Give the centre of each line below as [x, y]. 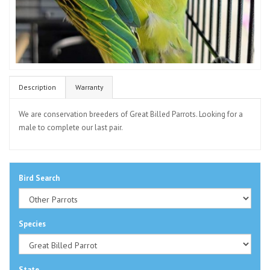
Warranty [89, 87]
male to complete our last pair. [71, 127]
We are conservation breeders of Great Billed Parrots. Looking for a [131, 114]
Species [32, 224]
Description [37, 87]
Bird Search [39, 178]
